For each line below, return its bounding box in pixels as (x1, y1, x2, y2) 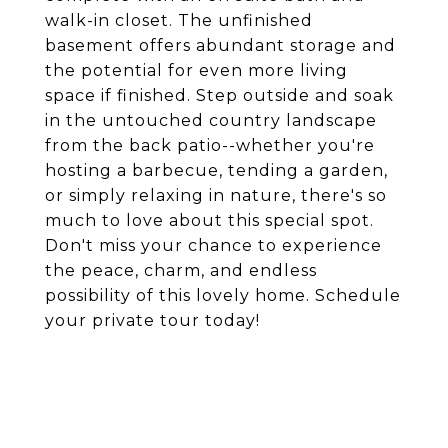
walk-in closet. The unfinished (45, 11, 313, 30)
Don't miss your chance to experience (45, 236, 382, 255)
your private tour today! (45, 311, 260, 330)
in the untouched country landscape (45, 111, 377, 130)
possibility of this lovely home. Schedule (45, 286, 401, 305)
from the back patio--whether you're (45, 136, 375, 155)
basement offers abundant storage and (45, 36, 396, 55)
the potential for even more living (45, 61, 348, 80)
